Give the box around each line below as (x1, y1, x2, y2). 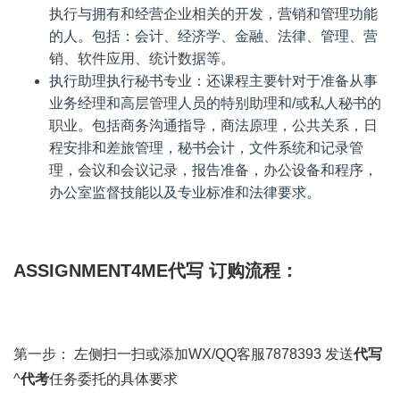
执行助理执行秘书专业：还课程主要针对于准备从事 (49, 73, 378, 88)
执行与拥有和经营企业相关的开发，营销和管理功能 (49, 6, 378, 21)
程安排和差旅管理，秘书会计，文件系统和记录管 (49, 140, 363, 155)
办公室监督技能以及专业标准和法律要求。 (49, 185, 321, 200)
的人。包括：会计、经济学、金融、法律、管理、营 (49, 29, 378, 44)
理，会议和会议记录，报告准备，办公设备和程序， (49, 162, 378, 178)
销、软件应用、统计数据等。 (49, 51, 235, 66)
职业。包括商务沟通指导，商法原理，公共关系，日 (49, 118, 378, 133)
